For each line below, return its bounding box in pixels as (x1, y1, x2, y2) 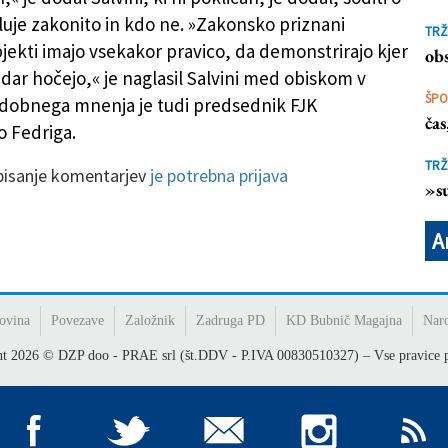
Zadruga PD (195, 313, 265, 328)
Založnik (124, 313, 175, 328)
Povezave (50, 313, 104, 328)
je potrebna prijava (149, 164, 288, 187)
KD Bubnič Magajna (285, 313, 402, 328)
